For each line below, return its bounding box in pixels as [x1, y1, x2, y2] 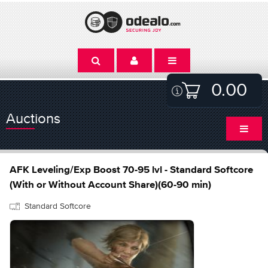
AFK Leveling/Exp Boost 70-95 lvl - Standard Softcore [10, 165, 253, 175]
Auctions [6, 110, 60, 126]
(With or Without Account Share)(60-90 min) [10, 180, 211, 190]
